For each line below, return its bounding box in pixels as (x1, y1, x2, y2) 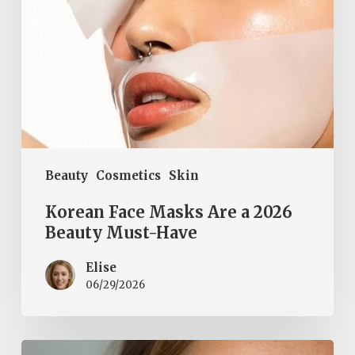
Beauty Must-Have (44, 222, 197, 242)
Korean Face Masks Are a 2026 (44, 201, 292, 222)
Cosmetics (95, 167, 161, 183)
